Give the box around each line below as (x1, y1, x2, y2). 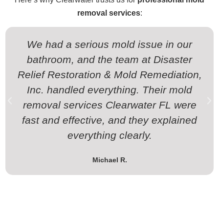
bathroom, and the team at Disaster (27, 53, 192, 65)
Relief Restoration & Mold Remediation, (17, 68, 202, 80)
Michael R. (92, 155, 127, 164)
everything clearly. (67, 129, 152, 141)
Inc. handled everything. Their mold (27, 84, 192, 95)
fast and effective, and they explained (22, 114, 197, 126)
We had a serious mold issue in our (27, 38, 192, 50)
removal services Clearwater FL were (22, 99, 197, 110)
